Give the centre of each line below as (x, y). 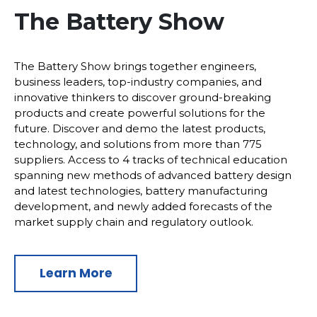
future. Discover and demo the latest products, (140, 128)
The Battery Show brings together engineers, (135, 66)
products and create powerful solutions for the (140, 113)
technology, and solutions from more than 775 (138, 144)
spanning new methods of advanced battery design (153, 175)
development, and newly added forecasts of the (143, 206)
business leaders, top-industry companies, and (138, 81)
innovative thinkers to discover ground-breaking (143, 97)
